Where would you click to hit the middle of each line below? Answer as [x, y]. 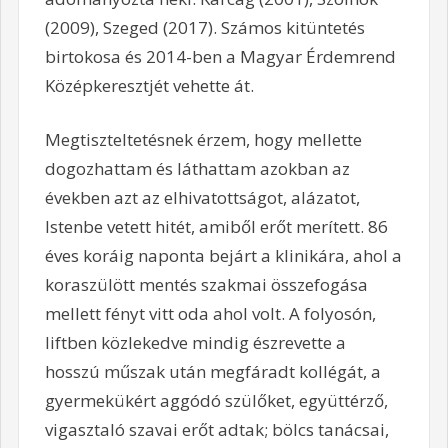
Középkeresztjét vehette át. [149, 85]
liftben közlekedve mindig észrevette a [195, 343]
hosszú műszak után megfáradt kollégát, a [212, 372]
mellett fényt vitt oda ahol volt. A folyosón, [210, 314]
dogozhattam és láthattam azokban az [197, 169]
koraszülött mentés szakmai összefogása [206, 285]
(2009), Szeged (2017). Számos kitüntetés [204, 27]
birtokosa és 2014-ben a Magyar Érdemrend [220, 56]
